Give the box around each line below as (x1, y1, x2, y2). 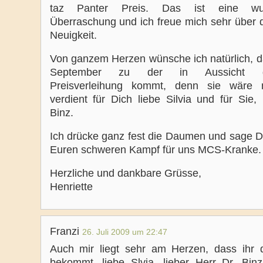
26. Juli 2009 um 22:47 (82, 227, 167, 237)
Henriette (49, 181, 93, 193)
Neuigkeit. (49, 29, 97, 41)
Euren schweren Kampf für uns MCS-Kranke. (49, 144, 261, 156)
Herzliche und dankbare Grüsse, (49, 167, 201, 179)
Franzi (49, 225, 82, 237)
